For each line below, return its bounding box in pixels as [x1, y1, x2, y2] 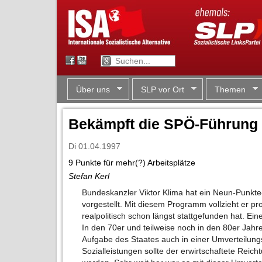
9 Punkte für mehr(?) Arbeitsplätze [68, 157, 195, 167]
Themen [215, 84, 246, 94]
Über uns [76, 84, 110, 94]
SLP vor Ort [140, 84, 184, 94]
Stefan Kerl [68, 171, 109, 181]
